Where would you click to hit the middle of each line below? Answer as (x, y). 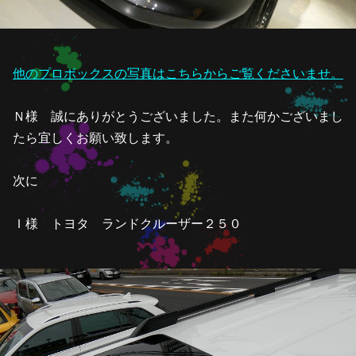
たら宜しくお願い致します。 (95, 138)
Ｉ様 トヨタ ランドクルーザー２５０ (127, 224)
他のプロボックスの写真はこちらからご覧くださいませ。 (178, 74)
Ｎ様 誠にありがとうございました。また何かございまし (178, 116)
